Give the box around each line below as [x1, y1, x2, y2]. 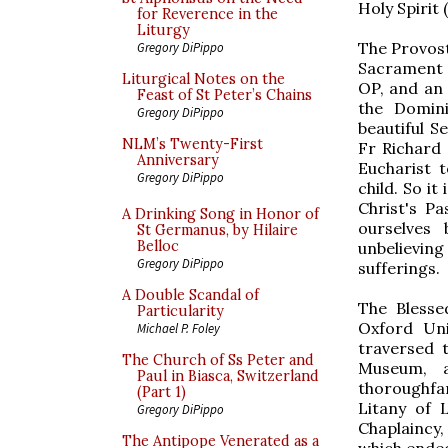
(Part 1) [137, 383, 186, 401]
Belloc [137, 237, 179, 255]
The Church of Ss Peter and [122, 351, 314, 369]
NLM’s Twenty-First [122, 135, 263, 153]
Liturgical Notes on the [122, 70, 285, 88]
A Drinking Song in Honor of [122, 205, 319, 223]
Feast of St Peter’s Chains [137, 86, 312, 104]
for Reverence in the [137, 5, 278, 23]
